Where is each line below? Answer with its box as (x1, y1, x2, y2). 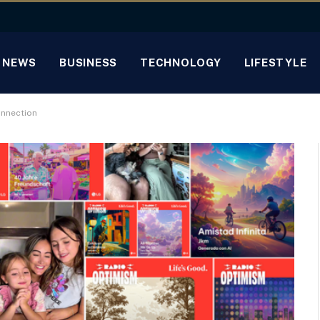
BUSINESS (59, 56, 118, 69)
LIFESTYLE (244, 56, 307, 69)
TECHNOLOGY (140, 56, 221, 69)
